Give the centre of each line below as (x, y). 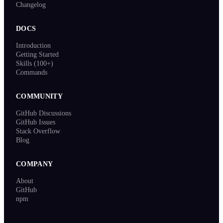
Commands (32, 73)
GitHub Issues (36, 122)
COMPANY (35, 164)
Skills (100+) (35, 64)
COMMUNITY (40, 97)
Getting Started (37, 55)
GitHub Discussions (44, 113)
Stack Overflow (38, 131)
